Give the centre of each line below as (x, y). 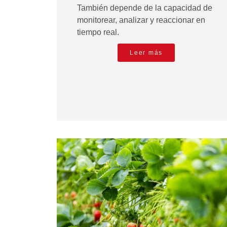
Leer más (146, 53)
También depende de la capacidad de (145, 8)
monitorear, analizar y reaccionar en (141, 20)
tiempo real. (98, 32)
